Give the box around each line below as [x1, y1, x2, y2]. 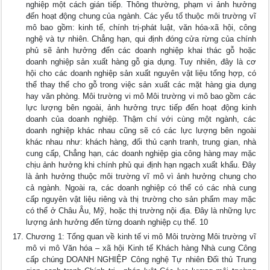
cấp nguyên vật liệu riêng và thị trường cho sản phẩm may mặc [26, 195, 256, 204]
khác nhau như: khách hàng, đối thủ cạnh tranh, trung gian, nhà [26, 137, 256, 146]
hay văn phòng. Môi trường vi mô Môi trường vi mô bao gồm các [26, 92, 256, 101]
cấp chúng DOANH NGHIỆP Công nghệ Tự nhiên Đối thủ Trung [26, 255, 256, 264]
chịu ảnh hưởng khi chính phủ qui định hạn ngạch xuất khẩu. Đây [26, 160, 256, 169]
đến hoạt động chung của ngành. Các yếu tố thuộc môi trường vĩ [26, 11, 256, 20]
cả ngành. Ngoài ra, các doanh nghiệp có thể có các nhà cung [26, 183, 256, 192]
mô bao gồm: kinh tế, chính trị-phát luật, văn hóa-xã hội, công [26, 23, 256, 32]
